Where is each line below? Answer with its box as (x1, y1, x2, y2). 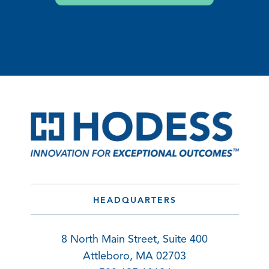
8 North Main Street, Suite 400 (61, 234, 208, 246)
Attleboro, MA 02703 (83, 250, 186, 262)
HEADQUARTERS (92, 196, 177, 205)
